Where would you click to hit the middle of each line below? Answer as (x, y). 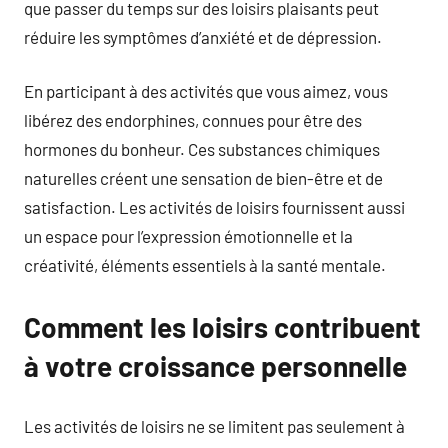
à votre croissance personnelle (215, 366)
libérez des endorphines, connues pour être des (193, 120)
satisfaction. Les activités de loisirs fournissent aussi (214, 207)
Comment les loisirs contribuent (222, 327)
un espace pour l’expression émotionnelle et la (188, 236)
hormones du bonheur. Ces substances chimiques (202, 149)
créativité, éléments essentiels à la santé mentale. (205, 265)
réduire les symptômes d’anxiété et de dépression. (203, 36)
